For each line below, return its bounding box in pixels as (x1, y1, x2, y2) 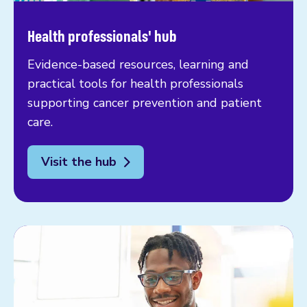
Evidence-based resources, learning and (27, 56, 249, 73)
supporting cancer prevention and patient (27, 94, 262, 111)
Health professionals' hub (27, 25, 177, 46)
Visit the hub (41, 153, 116, 170)
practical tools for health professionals (27, 75, 243, 92)
